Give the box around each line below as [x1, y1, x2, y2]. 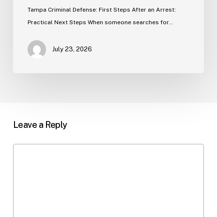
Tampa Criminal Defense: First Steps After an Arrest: [27, 6, 176, 13]
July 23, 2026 [52, 45, 92, 53]
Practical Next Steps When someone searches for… [27, 18, 173, 26]
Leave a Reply [13, 119, 67, 130]
